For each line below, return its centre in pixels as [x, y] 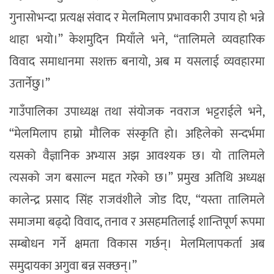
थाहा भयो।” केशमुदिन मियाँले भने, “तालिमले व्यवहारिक [137, 40]
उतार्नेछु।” [30, 84]
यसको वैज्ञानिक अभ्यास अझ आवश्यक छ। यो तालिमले [137, 156]
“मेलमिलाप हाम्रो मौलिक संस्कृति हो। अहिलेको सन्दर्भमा [137, 134]
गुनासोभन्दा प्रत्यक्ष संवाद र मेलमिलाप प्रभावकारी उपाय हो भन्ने [137, 18]
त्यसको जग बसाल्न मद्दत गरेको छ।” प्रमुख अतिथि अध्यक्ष [137, 178]
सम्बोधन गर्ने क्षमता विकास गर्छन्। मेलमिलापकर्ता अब [137, 244]
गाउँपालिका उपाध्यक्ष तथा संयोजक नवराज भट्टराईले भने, [137, 112]
